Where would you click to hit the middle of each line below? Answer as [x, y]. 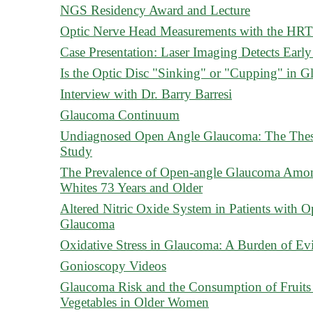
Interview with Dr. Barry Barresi [146, 94]
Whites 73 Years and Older [131, 188]
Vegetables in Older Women [134, 302]
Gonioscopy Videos [113, 266]
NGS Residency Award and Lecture [155, 10]
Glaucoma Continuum [120, 115]
